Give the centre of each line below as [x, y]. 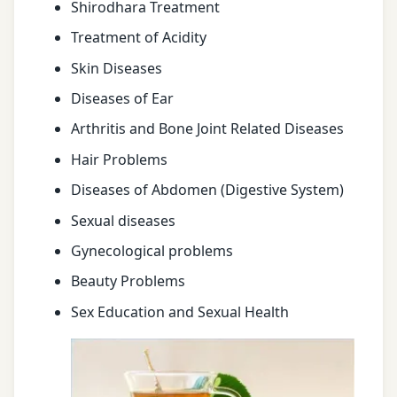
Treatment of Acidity [139, 38]
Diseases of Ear [122, 99]
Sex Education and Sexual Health [180, 311]
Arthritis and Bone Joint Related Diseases [207, 129]
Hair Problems [119, 159]
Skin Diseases [117, 68]
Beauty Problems [128, 281]
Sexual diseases [123, 220]
